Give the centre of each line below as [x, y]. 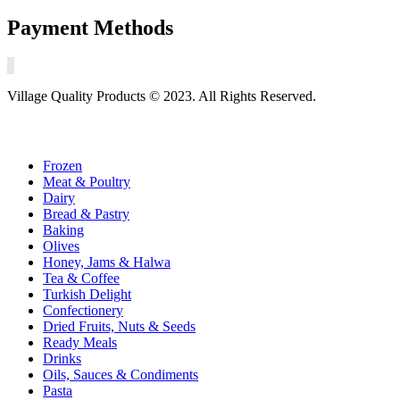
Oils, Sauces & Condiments [121, 375]
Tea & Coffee [81, 279]
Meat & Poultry [87, 182]
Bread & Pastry [86, 214]
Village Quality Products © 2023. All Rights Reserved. [162, 96]
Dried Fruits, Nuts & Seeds [119, 327]
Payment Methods [90, 28]
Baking [63, 230]
